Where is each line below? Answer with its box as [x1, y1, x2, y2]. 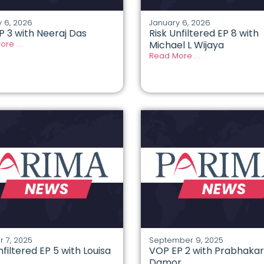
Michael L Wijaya [148, 38, 224, 52]
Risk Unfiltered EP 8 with [148, 27, 259, 41]
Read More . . [148, 50, 199, 62]
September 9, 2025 [148, 235, 223, 246]
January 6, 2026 [148, 17, 210, 29]
